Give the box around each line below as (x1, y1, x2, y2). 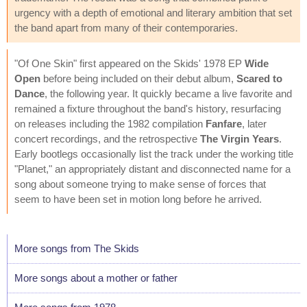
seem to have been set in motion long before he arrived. (14, 193, 262, 205)
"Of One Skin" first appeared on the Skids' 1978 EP (14, 57, 245, 69)
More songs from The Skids (14, 242, 139, 254)
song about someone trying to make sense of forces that (14, 177, 266, 190)
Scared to (236, 72, 282, 84)
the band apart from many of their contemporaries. (14, 21, 238, 34)
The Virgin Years (200, 132, 279, 145)
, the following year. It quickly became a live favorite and (45, 87, 292, 99)
